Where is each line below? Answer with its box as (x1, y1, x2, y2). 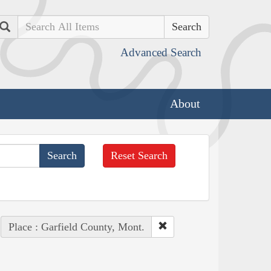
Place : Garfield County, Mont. (8, 220, 145, 233)
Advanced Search (120, 46, 201, 59)
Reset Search (111, 149, 168, 162)
